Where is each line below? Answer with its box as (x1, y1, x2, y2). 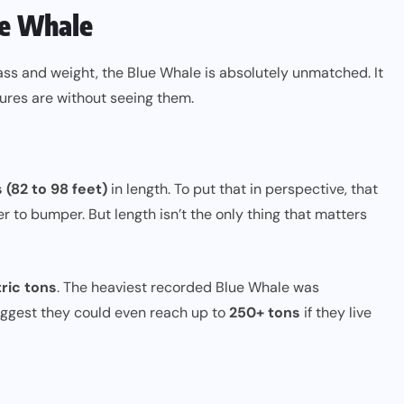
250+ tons (229, 303, 300, 322)
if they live (300, 303, 372, 322)
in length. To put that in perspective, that (107, 179, 378, 198)
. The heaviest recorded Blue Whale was (57, 278, 319, 297)
